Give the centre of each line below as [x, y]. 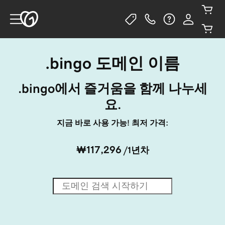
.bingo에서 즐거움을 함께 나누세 [113, 88]
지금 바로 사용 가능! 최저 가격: [113, 123]
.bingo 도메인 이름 [113, 63]
